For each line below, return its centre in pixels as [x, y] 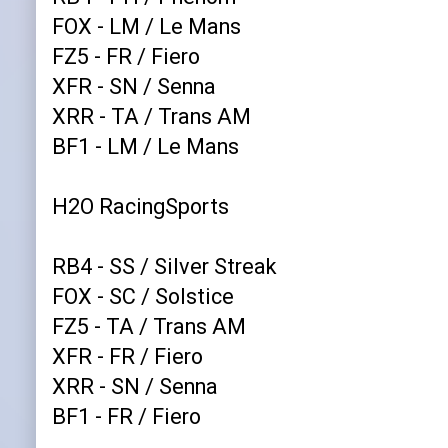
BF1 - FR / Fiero [126, 416]
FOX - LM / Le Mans [146, 26]
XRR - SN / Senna [135, 386]
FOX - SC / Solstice [143, 296]
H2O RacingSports [140, 206]
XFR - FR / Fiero [127, 356]
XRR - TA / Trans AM [151, 116]
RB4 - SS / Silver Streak [164, 266]
